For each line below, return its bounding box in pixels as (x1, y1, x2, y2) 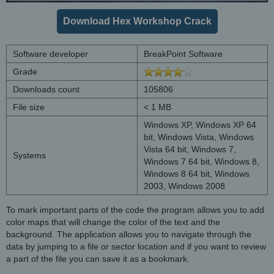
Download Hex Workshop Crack (62, 15, 212, 26)
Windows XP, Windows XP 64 (144, 119, 256, 130)
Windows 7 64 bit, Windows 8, (144, 156, 259, 166)
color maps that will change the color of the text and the (6, 217, 220, 227)
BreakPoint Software (144, 48, 223, 59)
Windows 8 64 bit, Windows (144, 168, 250, 179)
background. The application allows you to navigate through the (6, 229, 251, 239)
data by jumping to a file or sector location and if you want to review (6, 241, 266, 251)
